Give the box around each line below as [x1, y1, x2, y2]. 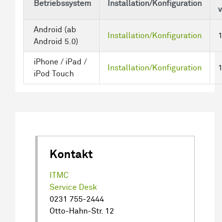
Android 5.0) [34, 37, 78, 46]
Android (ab [34, 25, 76, 34]
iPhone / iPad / [34, 57, 87, 66]
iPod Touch [34, 69, 74, 78]
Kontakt [50, 149, 93, 161]
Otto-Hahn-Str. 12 [50, 207, 114, 215]
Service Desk [50, 183, 97, 191]
